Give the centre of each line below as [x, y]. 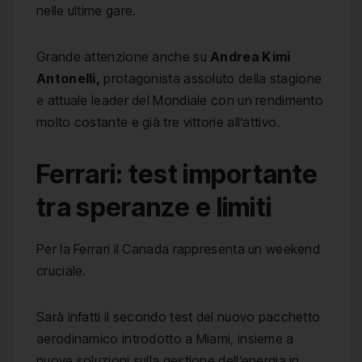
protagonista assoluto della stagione [211, 79]
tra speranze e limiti [154, 208]
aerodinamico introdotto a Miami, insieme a [165, 339]
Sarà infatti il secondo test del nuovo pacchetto [179, 317]
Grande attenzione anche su [124, 57]
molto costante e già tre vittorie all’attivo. [158, 122]
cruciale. [61, 271]
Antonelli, [69, 79]
